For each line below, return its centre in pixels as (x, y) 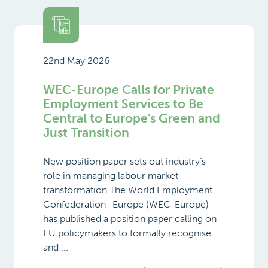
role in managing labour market (111, 175)
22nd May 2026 (77, 60)
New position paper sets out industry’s (124, 161)
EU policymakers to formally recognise (127, 233)
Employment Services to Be (123, 103)
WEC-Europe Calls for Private (129, 89)
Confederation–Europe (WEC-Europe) (126, 204)
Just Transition (86, 132)
